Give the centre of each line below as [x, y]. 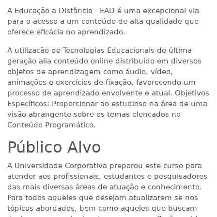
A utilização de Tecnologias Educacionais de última [100, 50]
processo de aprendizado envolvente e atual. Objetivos [108, 93]
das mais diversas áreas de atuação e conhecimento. [105, 187]
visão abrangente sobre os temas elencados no [94, 114]
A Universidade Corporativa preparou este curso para [105, 166]
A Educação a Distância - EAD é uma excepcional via [103, 11]
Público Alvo [54, 147]
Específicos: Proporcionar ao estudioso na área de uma [107, 104]
